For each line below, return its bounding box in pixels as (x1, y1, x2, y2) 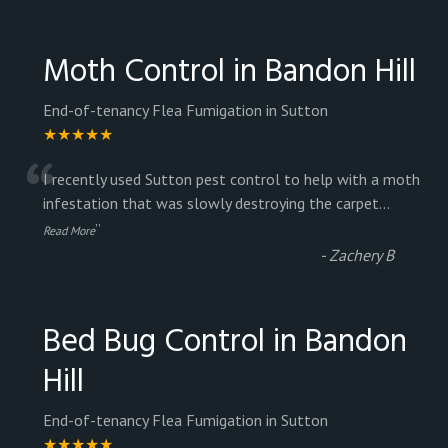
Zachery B (329, 245, 394, 266)
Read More (43, 223, 95, 239)
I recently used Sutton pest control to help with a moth (43, 169, 420, 190)
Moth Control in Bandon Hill (43, 47, 416, 99)
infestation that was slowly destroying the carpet (43, 193, 379, 214)
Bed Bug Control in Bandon (43, 317, 407, 369)
